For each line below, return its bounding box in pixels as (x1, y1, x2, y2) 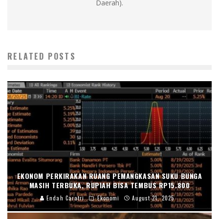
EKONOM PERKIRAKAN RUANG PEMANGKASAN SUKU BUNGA (17, 170, 202, 181)
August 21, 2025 (132, 194, 174, 202)
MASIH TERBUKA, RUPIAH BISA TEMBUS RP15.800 (29, 179, 190, 190)
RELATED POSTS (7, 50, 76, 62)
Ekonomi (97, 194, 120, 202)
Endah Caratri (44, 194, 85, 202)
